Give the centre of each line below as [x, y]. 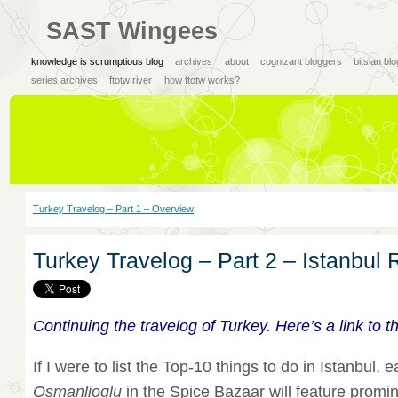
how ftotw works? [202, 80]
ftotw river [131, 80]
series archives [64, 80]
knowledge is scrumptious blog [97, 61]
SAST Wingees [131, 31]
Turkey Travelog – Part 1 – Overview [113, 209]
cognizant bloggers [302, 61]
